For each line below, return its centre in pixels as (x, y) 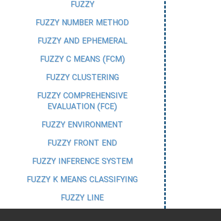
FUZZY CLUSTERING (82, 78)
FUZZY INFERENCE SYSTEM (82, 162)
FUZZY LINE (82, 198)
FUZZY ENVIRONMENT (82, 125)
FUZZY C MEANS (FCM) (82, 59)
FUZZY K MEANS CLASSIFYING (82, 180)
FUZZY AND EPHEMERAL (82, 41)
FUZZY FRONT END (82, 143)
